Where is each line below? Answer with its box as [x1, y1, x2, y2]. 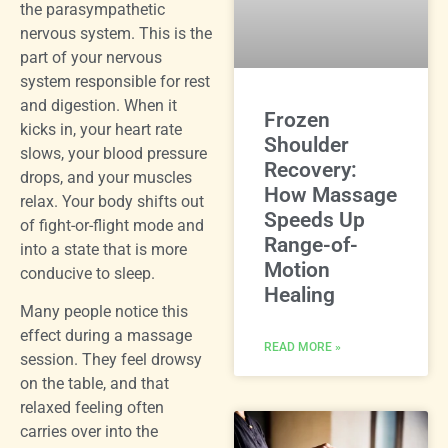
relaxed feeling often [20, 398, 164, 418]
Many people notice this [20, 302, 188, 322]
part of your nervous [20, 47, 162, 67]
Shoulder [264, 133, 349, 158]
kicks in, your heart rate [20, 119, 182, 139]
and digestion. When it [20, 95, 177, 115]
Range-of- [264, 233, 358, 258]
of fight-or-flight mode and [20, 215, 204, 235]
